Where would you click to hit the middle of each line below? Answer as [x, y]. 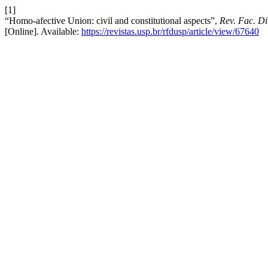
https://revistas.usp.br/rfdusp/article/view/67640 [170, 31]
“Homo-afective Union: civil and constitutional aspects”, [112, 21]
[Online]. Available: [43, 31]
